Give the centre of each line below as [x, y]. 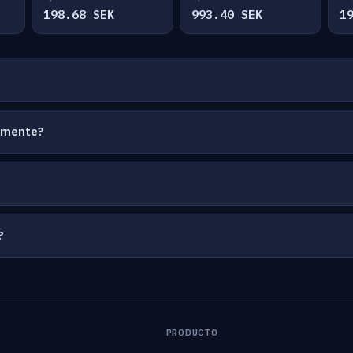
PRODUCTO [192, 333]
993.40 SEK [227, 15]
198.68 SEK [79, 15]
